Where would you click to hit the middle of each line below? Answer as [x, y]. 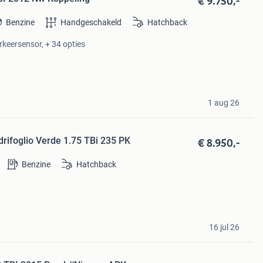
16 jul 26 [224, 227]
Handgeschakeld [91, 23]
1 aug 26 [223, 102]
